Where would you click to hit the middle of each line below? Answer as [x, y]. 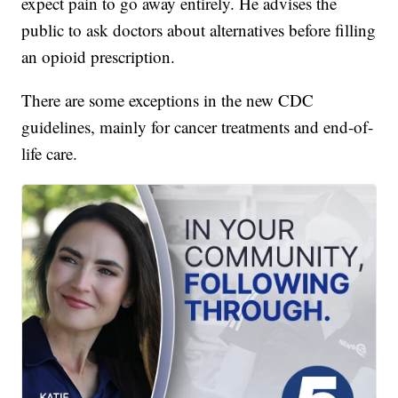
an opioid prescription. [99, 57]
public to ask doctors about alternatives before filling [199, 30]
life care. [50, 154]
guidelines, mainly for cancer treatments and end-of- [198, 127]
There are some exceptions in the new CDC [168, 100]
